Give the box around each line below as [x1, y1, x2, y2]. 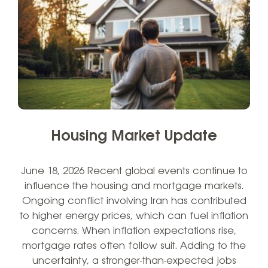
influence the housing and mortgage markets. [25, 180, 243, 192]
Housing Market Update [51, 128, 217, 145]
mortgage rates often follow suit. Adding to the [22, 240, 246, 252]
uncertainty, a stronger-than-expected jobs [32, 255, 236, 267]
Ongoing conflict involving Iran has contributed [22, 195, 246, 207]
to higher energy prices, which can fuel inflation [20, 210, 248, 222]
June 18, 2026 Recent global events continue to [20, 165, 248, 177]
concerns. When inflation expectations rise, [32, 225, 236, 237]
